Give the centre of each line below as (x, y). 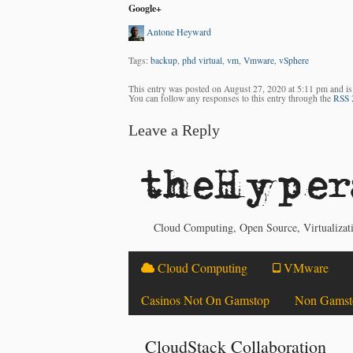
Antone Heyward (179, 31)
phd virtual (203, 61)
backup (164, 61)
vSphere (294, 61)
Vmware (259, 61)
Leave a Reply (175, 130)
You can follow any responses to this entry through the (231, 98)
